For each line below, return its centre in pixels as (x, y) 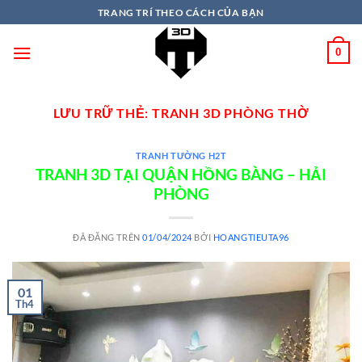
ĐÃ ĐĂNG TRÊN (108, 237)
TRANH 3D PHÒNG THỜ (231, 113)
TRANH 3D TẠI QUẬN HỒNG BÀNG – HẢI (181, 174)
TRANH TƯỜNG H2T (181, 156)
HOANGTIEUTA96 (251, 237)
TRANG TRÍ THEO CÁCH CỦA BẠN (181, 12)
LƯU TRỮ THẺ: (102, 113)
